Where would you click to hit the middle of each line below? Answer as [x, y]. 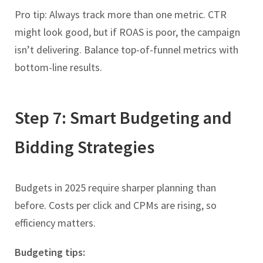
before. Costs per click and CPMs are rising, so [116, 205]
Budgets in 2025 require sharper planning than [115, 187]
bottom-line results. [58, 67]
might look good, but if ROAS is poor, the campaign [127, 32]
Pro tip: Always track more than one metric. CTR [121, 14]
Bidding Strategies [85, 146]
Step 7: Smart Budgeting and [123, 117]
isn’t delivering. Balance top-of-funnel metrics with [127, 49]
